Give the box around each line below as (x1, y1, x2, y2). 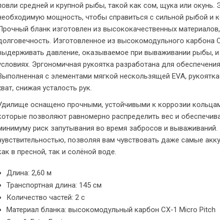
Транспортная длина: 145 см (6, 180, 102, 190)
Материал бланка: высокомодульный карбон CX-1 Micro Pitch (6, 205, 216, 214)
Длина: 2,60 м (6, 168, 52, 177)
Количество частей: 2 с (6, 192, 85, 202)
